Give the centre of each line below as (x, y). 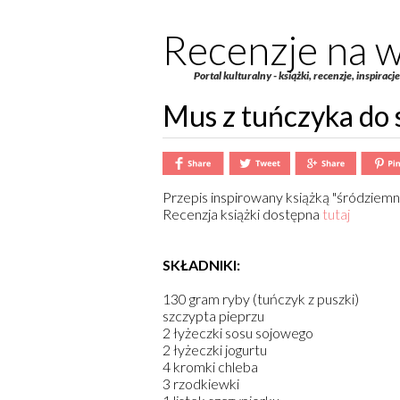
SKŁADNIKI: (201, 265)
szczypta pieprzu (213, 316)
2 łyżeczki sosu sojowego (238, 333)
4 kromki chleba (210, 367)
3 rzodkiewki (201, 384)
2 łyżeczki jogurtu (215, 350)
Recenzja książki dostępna (242, 214)
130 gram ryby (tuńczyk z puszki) (261, 299)
